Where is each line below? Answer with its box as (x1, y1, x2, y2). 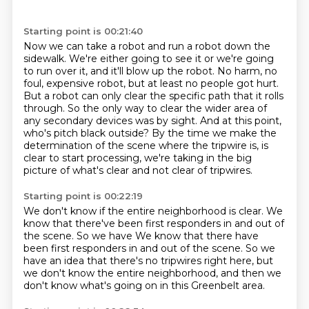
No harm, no (217, 65, 277, 77)
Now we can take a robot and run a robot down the (23, 40, 270, 52)
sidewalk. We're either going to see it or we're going (23, 52, 274, 65)
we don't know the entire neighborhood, (23, 267, 221, 279)
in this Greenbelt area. (159, 279, 265, 292)
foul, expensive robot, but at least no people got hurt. (23, 77, 279, 90)
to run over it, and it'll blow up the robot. (23, 65, 217, 77)
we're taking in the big (143, 152, 252, 164)
